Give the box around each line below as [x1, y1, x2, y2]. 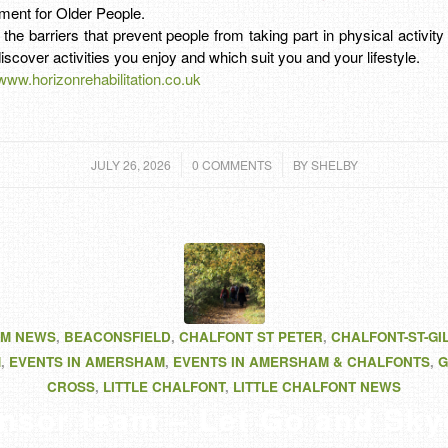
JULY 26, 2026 [90, 155, 171, 173]
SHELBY [310, 155, 358, 173]
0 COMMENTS [191, 155, 272, 173]
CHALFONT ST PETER [179, 326, 323, 346]
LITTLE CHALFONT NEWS [233, 376, 401, 396]
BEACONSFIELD [64, 326, 171, 346]
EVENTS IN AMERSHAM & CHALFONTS [173, 351, 430, 371]
